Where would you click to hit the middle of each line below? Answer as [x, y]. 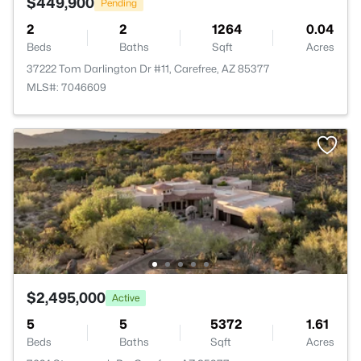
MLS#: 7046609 [66, 87]
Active [126, 297]
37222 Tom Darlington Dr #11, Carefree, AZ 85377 [148, 68]
